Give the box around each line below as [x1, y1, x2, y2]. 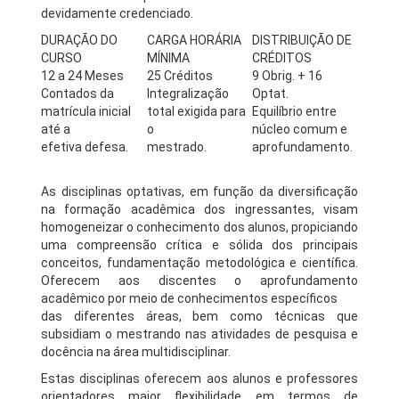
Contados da [41, 86, 114, 101]
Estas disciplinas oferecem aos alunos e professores [41, 371, 358, 386]
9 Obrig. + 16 [252, 69, 322, 83]
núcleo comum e [252, 122, 347, 136]
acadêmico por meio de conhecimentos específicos [41, 291, 338, 305]
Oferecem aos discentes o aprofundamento [41, 273, 358, 288]
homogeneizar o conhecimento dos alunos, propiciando [41, 220, 358, 234]
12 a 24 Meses [41, 69, 124, 83]
